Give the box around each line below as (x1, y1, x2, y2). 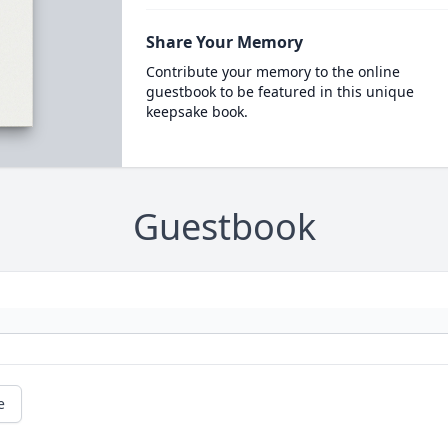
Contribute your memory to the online (145, 62, 400, 81)
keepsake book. (145, 102, 248, 121)
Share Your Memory (145, 31, 303, 53)
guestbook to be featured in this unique (145, 82, 414, 101)
